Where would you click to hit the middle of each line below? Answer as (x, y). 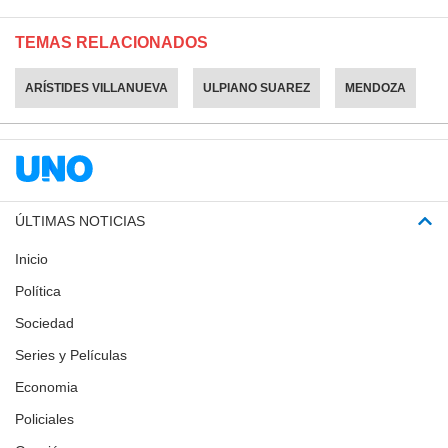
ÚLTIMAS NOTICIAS (80, 220)
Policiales (44, 418)
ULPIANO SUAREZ (256, 87)
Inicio (31, 258)
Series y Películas (71, 354)
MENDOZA (375, 87)
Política (38, 290)
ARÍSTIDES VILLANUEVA (96, 87)
